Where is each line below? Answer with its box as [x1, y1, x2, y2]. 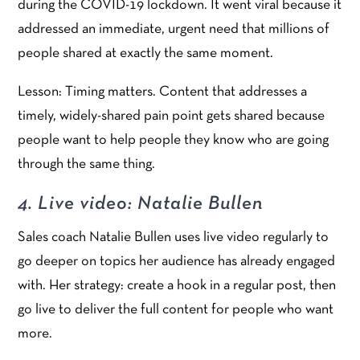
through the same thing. [18, 157, 156, 171]
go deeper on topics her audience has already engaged [18, 254, 336, 268]
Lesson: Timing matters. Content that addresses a [18, 84, 308, 99]
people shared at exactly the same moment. [18, 46, 274, 60]
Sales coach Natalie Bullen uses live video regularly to [18, 230, 329, 244]
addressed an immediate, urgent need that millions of [18, 22, 330, 36]
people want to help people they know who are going [18, 133, 329, 147]
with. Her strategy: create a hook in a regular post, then [18, 278, 337, 292]
